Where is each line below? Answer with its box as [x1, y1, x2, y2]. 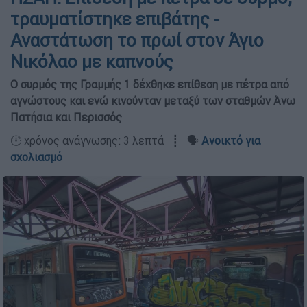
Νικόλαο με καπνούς [10, 51, 173, 73]
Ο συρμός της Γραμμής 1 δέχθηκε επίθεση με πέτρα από [10, 77, 289, 91]
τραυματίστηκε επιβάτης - [10, 8, 219, 30]
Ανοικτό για [201, 134, 260, 147]
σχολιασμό [10, 150, 62, 164]
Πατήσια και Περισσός [10, 110, 122, 124]
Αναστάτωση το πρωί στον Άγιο [10, 29, 264, 51]
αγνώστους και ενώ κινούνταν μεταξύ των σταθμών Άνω [10, 94, 295, 108]
